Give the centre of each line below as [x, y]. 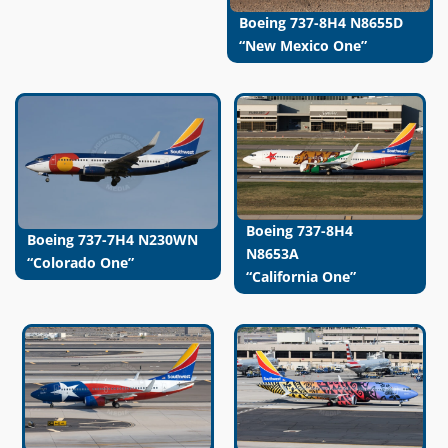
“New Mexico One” [303, 45]
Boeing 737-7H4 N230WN [112, 240]
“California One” [301, 277]
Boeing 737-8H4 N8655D [321, 22]
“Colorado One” [80, 263]
